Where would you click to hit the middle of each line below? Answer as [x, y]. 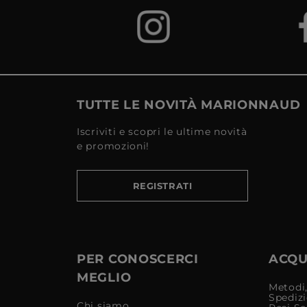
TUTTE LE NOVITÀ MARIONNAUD [189, 105]
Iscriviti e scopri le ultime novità [162, 131]
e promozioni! [113, 146]
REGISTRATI [162, 185]
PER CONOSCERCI [138, 259]
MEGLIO [104, 277]
